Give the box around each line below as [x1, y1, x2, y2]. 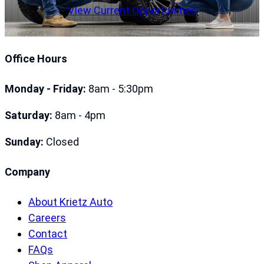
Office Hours [5, 52, 67, 65]
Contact [28, 227, 67, 240]
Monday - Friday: [5, 82, 86, 95]
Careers [28, 211, 66, 224]
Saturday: [5, 109, 52, 121]
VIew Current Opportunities [67, 4, 197, 16]
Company [5, 165, 50, 178]
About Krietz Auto [28, 195, 113, 208]
